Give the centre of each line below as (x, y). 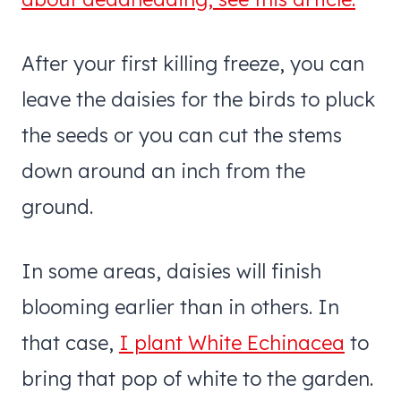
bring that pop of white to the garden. (197, 378)
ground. (57, 206)
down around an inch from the (163, 171)
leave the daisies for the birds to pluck (198, 99)
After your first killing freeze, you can (193, 63)
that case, (70, 342)
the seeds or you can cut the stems (182, 135)
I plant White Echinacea (232, 342)
